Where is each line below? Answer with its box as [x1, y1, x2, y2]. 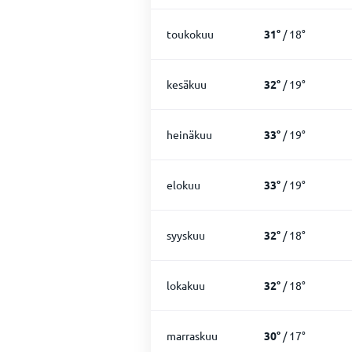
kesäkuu [167, 77, 207, 91]
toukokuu [167, 27, 214, 41]
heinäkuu [167, 127, 212, 141]
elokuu [167, 178, 200, 192]
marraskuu [167, 328, 218, 343]
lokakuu [167, 278, 205, 292]
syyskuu [167, 228, 205, 242]
